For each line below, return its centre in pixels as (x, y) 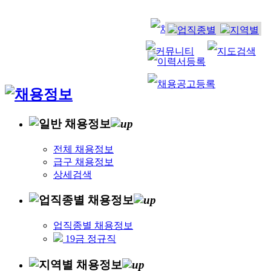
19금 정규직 (90, 239)
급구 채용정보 (83, 162)
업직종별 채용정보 (93, 225)
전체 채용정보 (83, 149)
